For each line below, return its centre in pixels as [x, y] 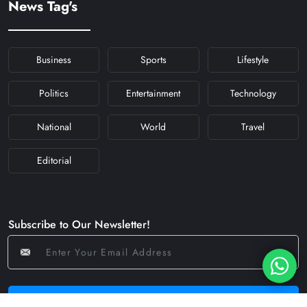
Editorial [54, 161]
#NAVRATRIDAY [153, 17]
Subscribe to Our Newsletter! [79, 225]
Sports [153, 60]
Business [54, 60]
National [54, 127]
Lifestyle [253, 60]
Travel [253, 127]
